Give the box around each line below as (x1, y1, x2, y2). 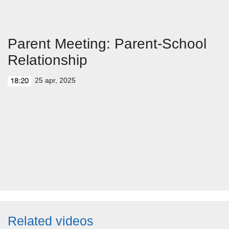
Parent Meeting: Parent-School (8, 36, 207, 52)
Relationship (8, 52, 87, 68)
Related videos (8, 214, 94, 228)
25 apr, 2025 (35, 76, 76, 84)
